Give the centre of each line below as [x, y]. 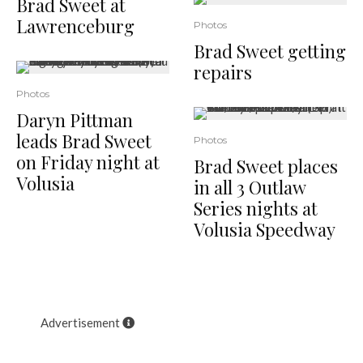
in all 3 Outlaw [250, 187]
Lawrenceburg [75, 26]
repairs [223, 72]
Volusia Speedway [265, 229]
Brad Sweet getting [270, 51]
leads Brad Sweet [84, 141]
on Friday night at [88, 162]
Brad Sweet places [266, 166]
